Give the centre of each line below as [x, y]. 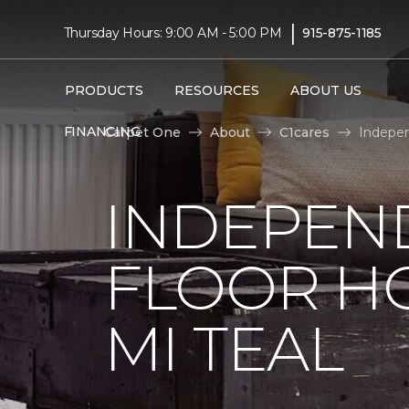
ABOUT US [325, 90]
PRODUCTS [104, 90]
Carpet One [142, 132]
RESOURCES [216, 90]
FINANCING [102, 131]
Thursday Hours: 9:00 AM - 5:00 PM [173, 32]
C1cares [304, 132]
